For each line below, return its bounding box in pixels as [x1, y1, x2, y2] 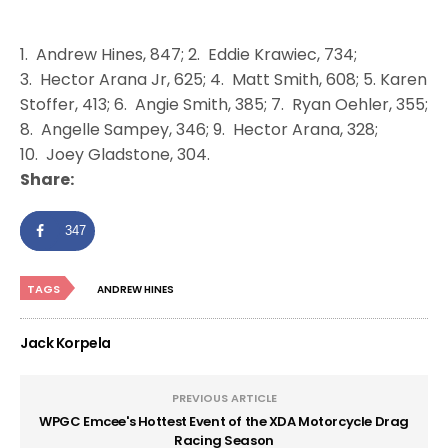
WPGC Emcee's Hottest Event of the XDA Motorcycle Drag [39, 411, 409, 431]
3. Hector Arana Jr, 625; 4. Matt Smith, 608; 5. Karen [20, 67, 427, 91]
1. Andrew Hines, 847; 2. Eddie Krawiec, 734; [20, 42, 357, 66]
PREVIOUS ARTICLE [171, 389, 277, 406]
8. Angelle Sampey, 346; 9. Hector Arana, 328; [20, 117, 378, 141]
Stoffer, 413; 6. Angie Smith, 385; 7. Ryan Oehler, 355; [20, 92, 428, 116]
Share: [20, 167, 74, 191]
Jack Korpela [20, 332, 111, 353]
